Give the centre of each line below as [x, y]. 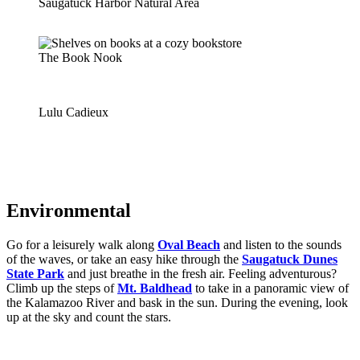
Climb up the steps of [62, 288]
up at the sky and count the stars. [89, 317]
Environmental [69, 210]
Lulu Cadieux [74, 112]
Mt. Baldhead [155, 288]
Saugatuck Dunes [290, 259]
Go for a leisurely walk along [82, 244]
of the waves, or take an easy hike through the [124, 259]
